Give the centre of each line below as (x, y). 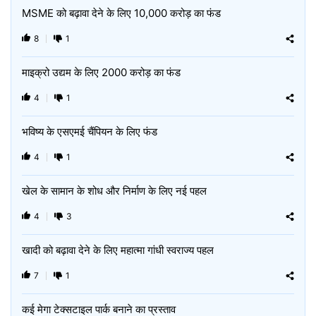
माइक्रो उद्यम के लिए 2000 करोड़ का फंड (101, 72)
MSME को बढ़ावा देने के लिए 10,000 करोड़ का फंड (121, 13)
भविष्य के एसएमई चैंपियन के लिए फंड (90, 132)
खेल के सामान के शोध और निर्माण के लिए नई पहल (114, 191)
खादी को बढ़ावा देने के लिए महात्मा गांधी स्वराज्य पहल (118, 250)
